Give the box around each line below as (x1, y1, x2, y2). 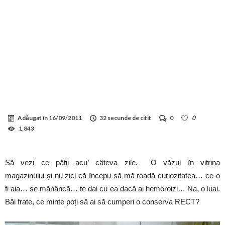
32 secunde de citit (99, 114, 151, 122)
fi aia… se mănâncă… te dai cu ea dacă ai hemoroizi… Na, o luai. (5, 184, 220, 193)
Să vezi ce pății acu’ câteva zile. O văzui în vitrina (5, 158, 220, 167)
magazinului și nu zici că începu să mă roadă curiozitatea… (5, 171, 203, 180)
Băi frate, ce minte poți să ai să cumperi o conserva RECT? (5, 197, 199, 206)
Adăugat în (18, 114, 49, 122)
